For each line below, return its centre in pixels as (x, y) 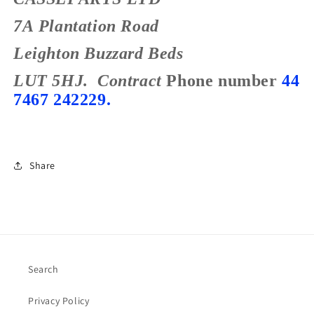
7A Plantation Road (89, 26)
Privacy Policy (59, 301)
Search (43, 269)
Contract (127, 81)
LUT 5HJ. (51, 81)
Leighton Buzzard (81, 54)
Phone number (224, 81)
